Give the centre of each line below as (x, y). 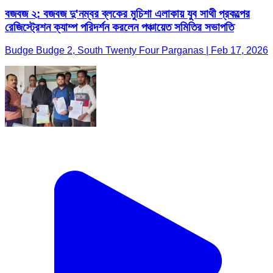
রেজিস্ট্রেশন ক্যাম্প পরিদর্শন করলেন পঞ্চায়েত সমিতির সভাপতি (119, 27)
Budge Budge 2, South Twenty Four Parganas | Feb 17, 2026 (136, 51)
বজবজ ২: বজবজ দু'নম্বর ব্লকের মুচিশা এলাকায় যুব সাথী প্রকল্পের (127, 13)
